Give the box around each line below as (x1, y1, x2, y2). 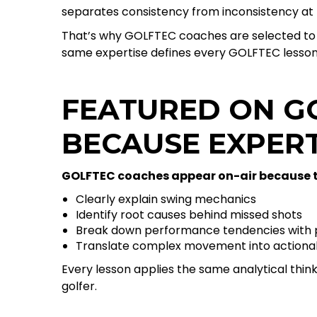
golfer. (62, 278, 97, 294)
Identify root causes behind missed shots (76, 207, 302, 223)
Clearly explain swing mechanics (76, 191, 256, 207)
